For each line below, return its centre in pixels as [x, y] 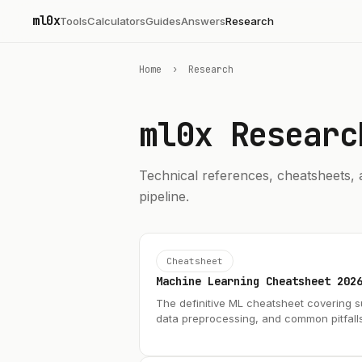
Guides [163, 21]
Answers [203, 21]
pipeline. [164, 196]
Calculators [116, 21]
